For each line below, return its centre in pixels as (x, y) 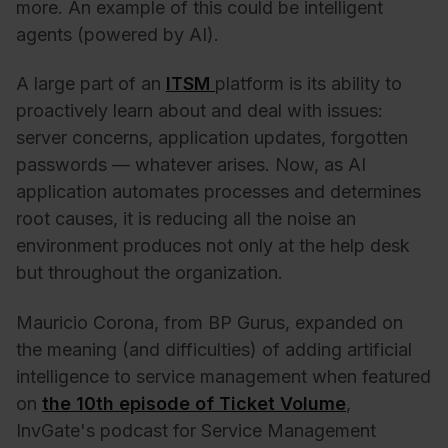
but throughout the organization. (149, 273)
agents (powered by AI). (117, 34)
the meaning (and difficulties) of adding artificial (214, 349)
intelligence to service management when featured (223, 376)
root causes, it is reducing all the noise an (186, 219)
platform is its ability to (308, 84)
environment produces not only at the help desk (213, 246)
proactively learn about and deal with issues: (199, 111)
